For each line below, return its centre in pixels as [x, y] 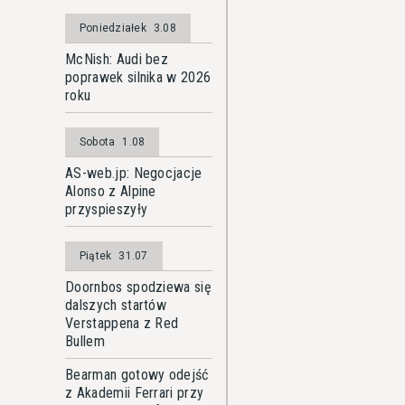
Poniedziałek [113, 28]
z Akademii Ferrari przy [135, 393]
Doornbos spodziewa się [139, 287]
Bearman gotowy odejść [137, 375]
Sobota [98, 142]
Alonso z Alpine [111, 191]
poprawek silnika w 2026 [138, 77]
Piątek [96, 256]
